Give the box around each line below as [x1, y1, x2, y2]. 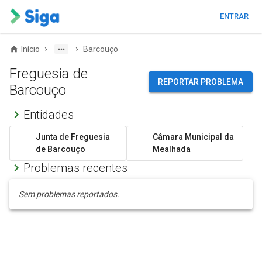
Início [21, 44, 40, 54]
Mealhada [153, 144, 191, 154]
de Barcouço [36, 144, 85, 154]
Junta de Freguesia [36, 132, 110, 142]
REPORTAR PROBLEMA [158, 77, 243, 87]
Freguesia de [9, 65, 88, 82]
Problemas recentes [23, 161, 127, 175]
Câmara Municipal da [153, 132, 234, 142]
